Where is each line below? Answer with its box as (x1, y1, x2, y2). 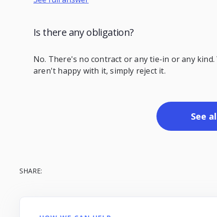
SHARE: (19, 166, 42, 175)
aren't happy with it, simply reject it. (33, 65, 166, 76)
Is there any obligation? (33, 26, 134, 39)
